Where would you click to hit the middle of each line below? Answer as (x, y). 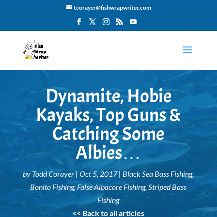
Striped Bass (168, 187)
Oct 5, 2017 (99, 174)
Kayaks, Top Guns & (108, 115)
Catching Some (108, 134)
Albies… (108, 153)
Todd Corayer (53, 174)
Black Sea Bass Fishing (158, 174)
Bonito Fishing (52, 187)
